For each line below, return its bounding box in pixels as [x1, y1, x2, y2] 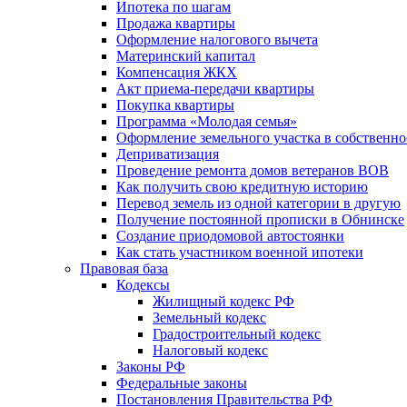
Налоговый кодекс [153, 342, 268, 359]
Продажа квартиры [116, 15, 235, 32]
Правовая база [80, 261, 168, 277]
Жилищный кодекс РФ [153, 293, 294, 310]
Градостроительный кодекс [153, 326, 321, 342]
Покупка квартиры [116, 97, 234, 114]
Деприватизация [116, 146, 219, 163]
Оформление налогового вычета [116, 32, 318, 48]
